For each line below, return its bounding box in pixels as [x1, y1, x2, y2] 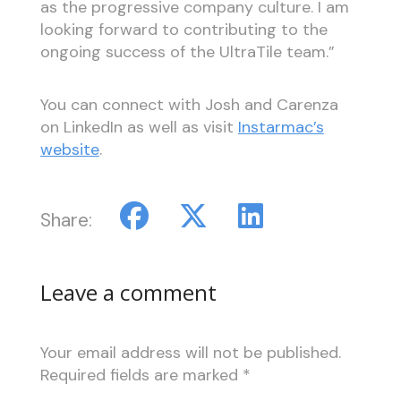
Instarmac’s [237, 115, 324, 138]
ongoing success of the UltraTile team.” [39, 41, 335, 64]
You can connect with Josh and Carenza [39, 93, 338, 115]
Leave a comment [39, 277, 217, 307]
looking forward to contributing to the [39, 19, 328, 41]
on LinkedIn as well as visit [39, 115, 238, 138]
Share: [39, 207, 92, 233]
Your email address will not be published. [39, 341, 341, 363]
